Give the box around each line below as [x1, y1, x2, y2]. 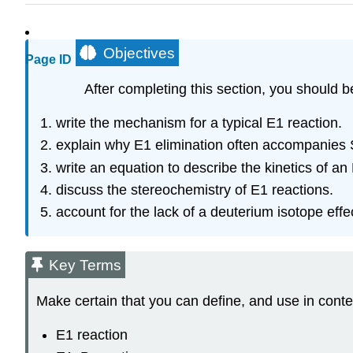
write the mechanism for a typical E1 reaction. [55, 114, 342, 131]
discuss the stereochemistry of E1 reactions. [55, 181, 333, 198]
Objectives [103, 45, 175, 62]
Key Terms [49, 257, 121, 274]
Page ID [25, 53, 72, 67]
